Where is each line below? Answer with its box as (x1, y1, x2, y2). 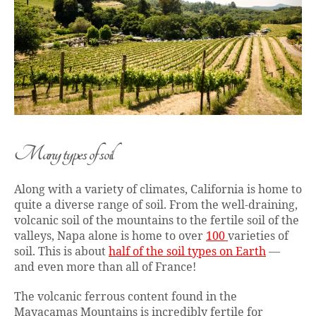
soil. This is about (14, 245, 109, 260)
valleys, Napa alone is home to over (14, 229, 206, 244)
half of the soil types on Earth (109, 245, 266, 260)
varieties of (228, 229, 288, 244)
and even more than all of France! (14, 260, 199, 275)
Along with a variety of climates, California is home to (14, 183, 302, 197)
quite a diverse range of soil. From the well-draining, (14, 198, 298, 213)
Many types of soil (14, 141, 114, 167)
